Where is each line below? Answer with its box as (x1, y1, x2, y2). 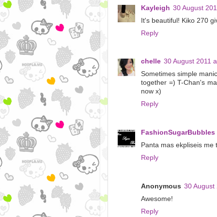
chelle (141, 58, 161, 65)
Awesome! (141, 195, 173, 203)
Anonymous (141, 183, 181, 190)
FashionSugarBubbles (141, 129, 215, 137)
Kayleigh (141, 4, 170, 12)
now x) (141, 88, 161, 95)
